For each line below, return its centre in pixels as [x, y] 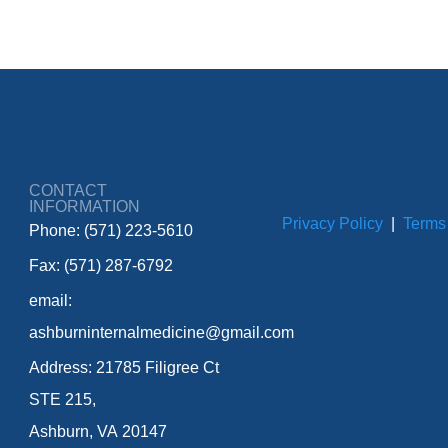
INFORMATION [85, 206]
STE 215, [63, 399]
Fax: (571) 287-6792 [101, 265]
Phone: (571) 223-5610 [111, 230]
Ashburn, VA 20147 [98, 431]
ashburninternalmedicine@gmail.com [162, 332]
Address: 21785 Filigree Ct [124, 367]
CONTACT [68, 190]
